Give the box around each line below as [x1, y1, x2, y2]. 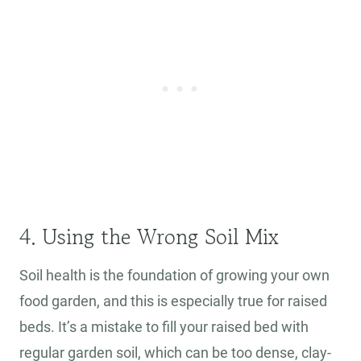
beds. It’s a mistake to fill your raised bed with [19, 318, 309, 336]
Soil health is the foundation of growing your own [19, 267, 330, 284]
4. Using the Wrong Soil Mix [19, 222, 278, 252]
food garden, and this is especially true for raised [19, 293, 327, 310]
